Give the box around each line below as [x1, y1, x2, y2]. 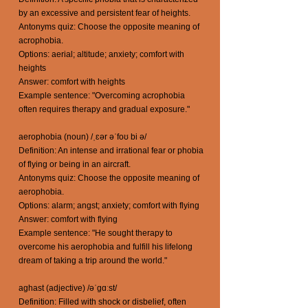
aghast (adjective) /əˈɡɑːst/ [19, 283, 117, 293]
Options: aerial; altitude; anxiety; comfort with [19, 49, 184, 59]
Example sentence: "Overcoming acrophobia [19, 91, 185, 100]
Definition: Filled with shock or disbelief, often [19, 297, 186, 307]
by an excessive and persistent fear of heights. [19, 8, 190, 18]
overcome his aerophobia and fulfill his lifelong [19, 242, 192, 252]
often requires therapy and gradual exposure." [19, 104, 190, 114]
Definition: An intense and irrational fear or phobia [19, 146, 203, 155]
